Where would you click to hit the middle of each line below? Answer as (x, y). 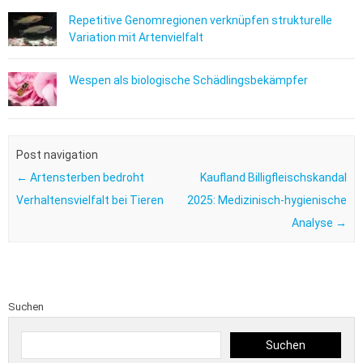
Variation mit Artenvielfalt (136, 38)
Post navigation (57, 154)
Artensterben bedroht (85, 177)
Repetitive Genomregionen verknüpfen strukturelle (201, 21)
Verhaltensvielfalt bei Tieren (90, 200)
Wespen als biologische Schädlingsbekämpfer (188, 81)
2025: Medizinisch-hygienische (267, 200)
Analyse (314, 222)
